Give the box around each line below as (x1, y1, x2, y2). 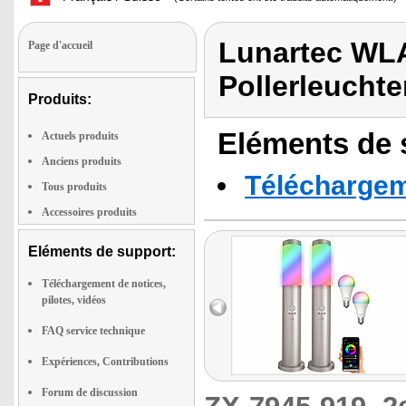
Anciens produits (42, 155, 121, 168)
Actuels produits (42, 130, 119, 142)
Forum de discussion (42, 386, 138, 399)
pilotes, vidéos (42, 294, 106, 306)
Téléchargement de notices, (42, 277, 166, 290)
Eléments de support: (28, 244, 176, 259)
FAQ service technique (42, 324, 145, 337)
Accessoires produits (42, 206, 137, 218)
